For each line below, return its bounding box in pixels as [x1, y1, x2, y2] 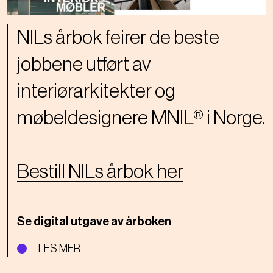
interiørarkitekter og [17, 87, 175, 107]
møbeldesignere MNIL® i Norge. [17, 113, 265, 133]
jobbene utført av [17, 60, 151, 80]
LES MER [38, 248, 80, 260]
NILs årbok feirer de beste [17, 33, 219, 53]
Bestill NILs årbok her [17, 167, 183, 187]
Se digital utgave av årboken [17, 221, 171, 233]
